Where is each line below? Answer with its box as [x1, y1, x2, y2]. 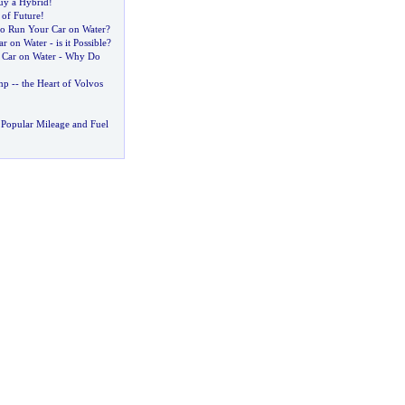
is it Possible [55, 37, 107, 48]
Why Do [64, 51, 100, 61]
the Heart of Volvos [21, 78, 103, 89]
